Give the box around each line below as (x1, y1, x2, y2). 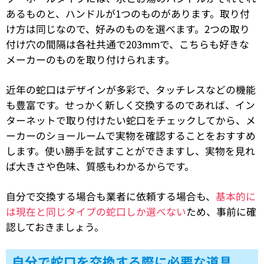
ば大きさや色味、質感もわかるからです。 (6, 159, 194, 173)
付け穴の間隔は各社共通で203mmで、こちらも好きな (6, 37, 249, 51)
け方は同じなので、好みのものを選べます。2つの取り (6, 21, 250, 36)
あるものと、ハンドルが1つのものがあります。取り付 (6, 6, 250, 21)
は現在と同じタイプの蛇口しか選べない (6, 204, 186, 219)
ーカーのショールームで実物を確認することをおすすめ (6, 128, 256, 143)
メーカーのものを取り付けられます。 (6, 52, 175, 67)
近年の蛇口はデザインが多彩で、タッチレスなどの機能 (6, 82, 256, 97)
